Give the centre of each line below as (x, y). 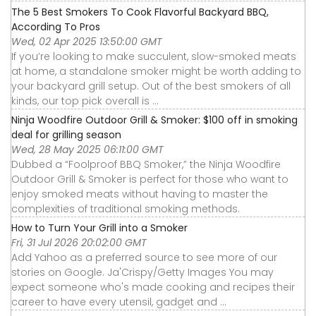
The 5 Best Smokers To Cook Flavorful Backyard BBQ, (140, 12)
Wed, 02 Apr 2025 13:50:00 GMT (87, 42)
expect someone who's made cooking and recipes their (153, 287)
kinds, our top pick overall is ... (85, 101)
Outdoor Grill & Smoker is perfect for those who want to (150, 179)
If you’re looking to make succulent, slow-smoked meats (154, 56)
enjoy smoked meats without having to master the (140, 194)
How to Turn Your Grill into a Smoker (99, 228)
